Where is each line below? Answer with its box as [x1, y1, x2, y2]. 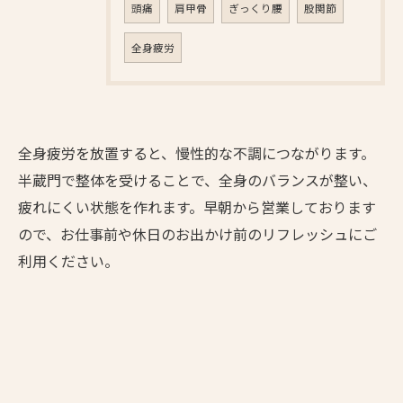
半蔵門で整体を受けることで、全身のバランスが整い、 [18, 169, 377, 191]
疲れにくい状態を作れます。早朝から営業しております [18, 196, 376, 218]
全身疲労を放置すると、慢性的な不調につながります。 [18, 142, 375, 164]
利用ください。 [18, 250, 119, 272]
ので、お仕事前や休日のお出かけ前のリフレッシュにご [18, 223, 377, 245]
